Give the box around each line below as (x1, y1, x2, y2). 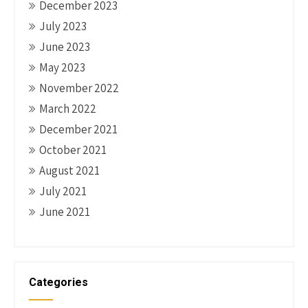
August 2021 (39, 163, 100, 178)
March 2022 (39, 101, 96, 116)
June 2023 (39, 39, 90, 54)
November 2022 (39, 80, 119, 96)
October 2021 (39, 142, 107, 157)
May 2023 (39, 60, 85, 75)
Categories (29, 276, 88, 289)
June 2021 (39, 204, 90, 219)
